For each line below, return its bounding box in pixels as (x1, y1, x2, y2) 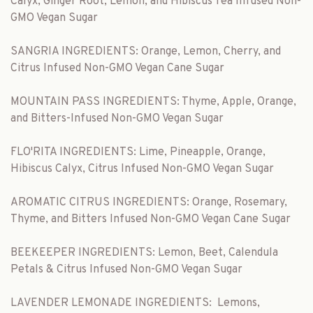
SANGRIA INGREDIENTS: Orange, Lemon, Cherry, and (10, 45, 281, 59)
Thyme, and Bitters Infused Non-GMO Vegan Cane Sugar (10, 212, 291, 226)
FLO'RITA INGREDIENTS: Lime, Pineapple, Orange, (10, 145, 265, 159)
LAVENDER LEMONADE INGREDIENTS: (10, 296, 212, 310)
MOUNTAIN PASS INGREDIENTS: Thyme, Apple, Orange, (10, 95, 296, 109)
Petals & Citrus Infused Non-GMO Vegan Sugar (10, 263, 242, 277)
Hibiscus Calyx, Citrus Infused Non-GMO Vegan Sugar (10, 162, 274, 176)
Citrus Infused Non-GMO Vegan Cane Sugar (10, 61, 224, 75)
